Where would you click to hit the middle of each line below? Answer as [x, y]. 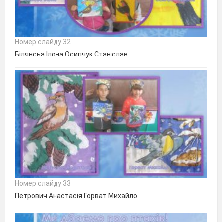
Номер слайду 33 [43, 184]
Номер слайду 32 [43, 41]
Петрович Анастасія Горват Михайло [76, 196]
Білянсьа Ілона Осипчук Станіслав [71, 54]
